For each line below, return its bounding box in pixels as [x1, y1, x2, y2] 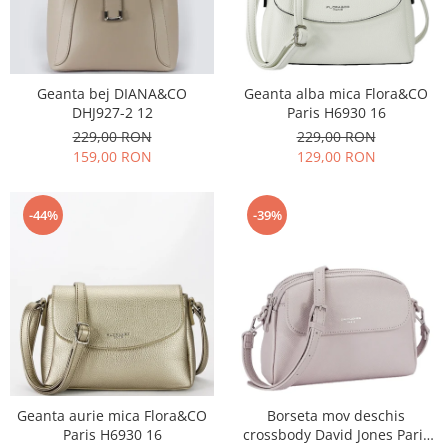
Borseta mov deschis [267, 406, 405, 425]
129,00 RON [296, 147, 376, 166]
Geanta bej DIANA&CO [37, 84, 187, 103]
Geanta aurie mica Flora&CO [17, 406, 207, 425]
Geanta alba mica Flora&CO [244, 84, 428, 103]
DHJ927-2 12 [71, 103, 153, 122]
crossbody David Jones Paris [242, 425, 430, 444]
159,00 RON [72, 147, 152, 166]
